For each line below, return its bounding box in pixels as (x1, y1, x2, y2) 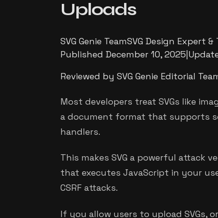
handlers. (60, 126, 100, 137)
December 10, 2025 (106, 49, 186, 60)
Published (60, 49, 106, 60)
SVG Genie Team (60, 36, 127, 47)
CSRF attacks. (60, 182, 118, 194)
